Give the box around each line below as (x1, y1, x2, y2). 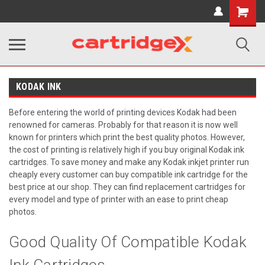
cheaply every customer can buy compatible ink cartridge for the (9, 170, 248, 179)
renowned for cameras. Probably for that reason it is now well (9, 120, 238, 130)
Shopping (230, 5, 264, 14)
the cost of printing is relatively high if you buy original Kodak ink (9, 145, 244, 154)
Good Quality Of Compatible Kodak (9, 233, 247, 251)
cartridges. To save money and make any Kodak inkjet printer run (9, 157, 249, 167)
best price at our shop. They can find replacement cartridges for (9, 182, 245, 192)
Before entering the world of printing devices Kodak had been (9, 108, 237, 117)
